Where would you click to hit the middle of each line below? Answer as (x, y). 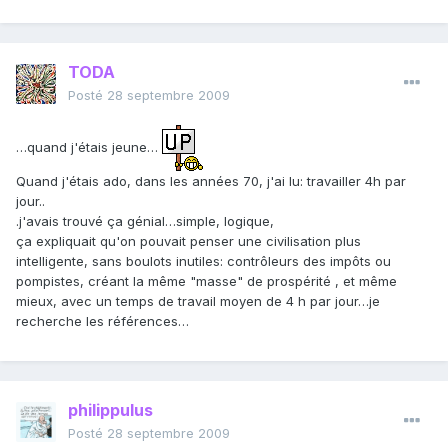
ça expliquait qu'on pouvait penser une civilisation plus (188, 241)
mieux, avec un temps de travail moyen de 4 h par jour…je (198, 301)
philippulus (110, 410)
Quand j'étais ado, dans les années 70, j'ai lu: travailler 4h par (211, 181)
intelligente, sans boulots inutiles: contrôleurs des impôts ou (203, 261)
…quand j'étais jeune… (89, 146)
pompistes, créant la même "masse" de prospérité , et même (206, 281)
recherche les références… (102, 321)
